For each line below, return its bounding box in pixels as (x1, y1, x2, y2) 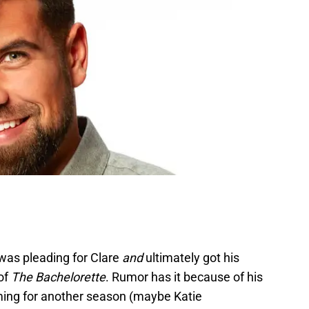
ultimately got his (143, 250, 239, 265)
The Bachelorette (11, 269, 106, 284)
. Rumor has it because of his (106, 269, 263, 284)
